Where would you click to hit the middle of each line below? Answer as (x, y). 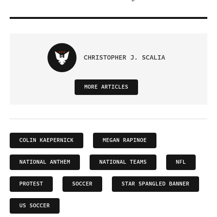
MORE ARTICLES (106, 87)
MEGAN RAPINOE (125, 140)
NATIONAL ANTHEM (45, 162)
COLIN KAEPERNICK (46, 140)
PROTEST (31, 184)
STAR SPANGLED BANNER (155, 184)
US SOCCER (35, 206)
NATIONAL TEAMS (123, 162)
